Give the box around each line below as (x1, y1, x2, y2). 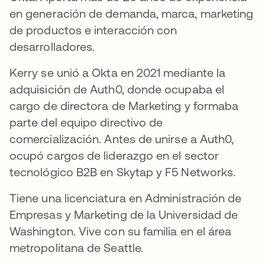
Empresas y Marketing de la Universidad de (9, 208, 238, 222)
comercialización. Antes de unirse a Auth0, (9, 132, 234, 146)
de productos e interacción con (9, 23, 177, 37)
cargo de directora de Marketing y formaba (9, 99, 239, 113)
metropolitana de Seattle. (9, 241, 144, 255)
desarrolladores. (9, 40, 95, 54)
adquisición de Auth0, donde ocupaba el (9, 82, 225, 96)
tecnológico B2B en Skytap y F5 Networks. (9, 165, 236, 179)
